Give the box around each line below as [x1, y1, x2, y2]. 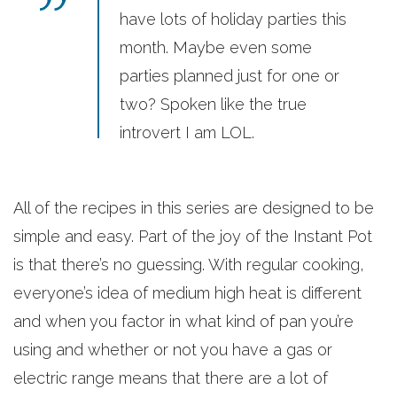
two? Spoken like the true [120, 95, 307, 113]
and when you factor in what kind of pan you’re [13, 312, 354, 331]
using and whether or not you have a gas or [13, 340, 332, 359]
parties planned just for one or [120, 66, 339, 85]
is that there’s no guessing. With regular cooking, [13, 255, 364, 274]
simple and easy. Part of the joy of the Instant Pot [13, 227, 372, 245]
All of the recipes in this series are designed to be [13, 198, 374, 217]
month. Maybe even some [120, 38, 312, 57]
